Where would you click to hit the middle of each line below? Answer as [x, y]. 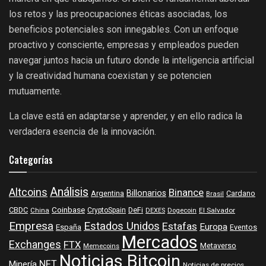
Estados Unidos [122, 227]
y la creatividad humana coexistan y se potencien [110, 76]
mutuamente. [35, 91]
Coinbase [68, 210]
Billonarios [146, 194]
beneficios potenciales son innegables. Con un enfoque [124, 30]
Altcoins [28, 193]
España [69, 227]
